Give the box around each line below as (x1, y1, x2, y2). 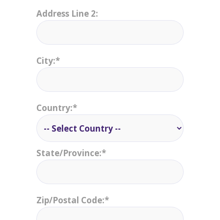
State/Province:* (36, 147, 106, 159)
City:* (36, 55, 60, 66)
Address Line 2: (36, 8, 98, 19)
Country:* (36, 102, 77, 113)
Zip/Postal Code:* (36, 194, 109, 206)
